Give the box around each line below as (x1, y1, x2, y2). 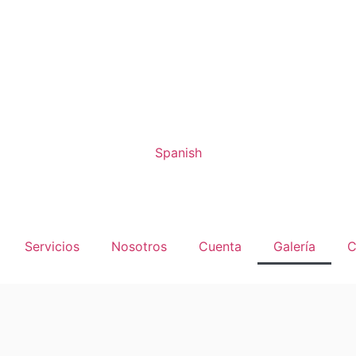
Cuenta (199, 238, 242, 254)
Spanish (154, 145, 202, 161)
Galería (273, 238, 315, 254)
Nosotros (111, 238, 167, 254)
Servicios (25, 238, 79, 254)
